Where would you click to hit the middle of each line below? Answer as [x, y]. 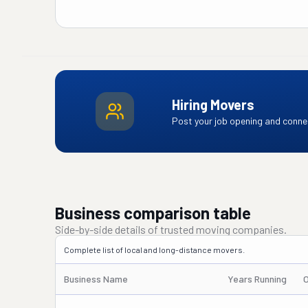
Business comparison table [153, 213]
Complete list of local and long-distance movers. [154, 250]
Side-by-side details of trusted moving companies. [171, 229]
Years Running [257, 279]
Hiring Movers [213, 104]
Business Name [96, 279]
